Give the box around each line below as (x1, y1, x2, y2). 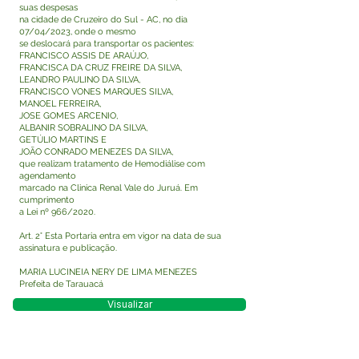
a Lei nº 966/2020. (19, 207, 95, 217)
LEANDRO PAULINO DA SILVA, (19, 75, 140, 85)
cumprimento (19, 195, 75, 205)
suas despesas (19, 2, 78, 13)
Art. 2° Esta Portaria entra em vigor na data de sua (19, 231, 221, 241)
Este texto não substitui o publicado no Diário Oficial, (12, 318, 241, 329)
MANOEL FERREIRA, (19, 99, 101, 109)
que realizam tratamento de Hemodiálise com (19, 159, 205, 169)
